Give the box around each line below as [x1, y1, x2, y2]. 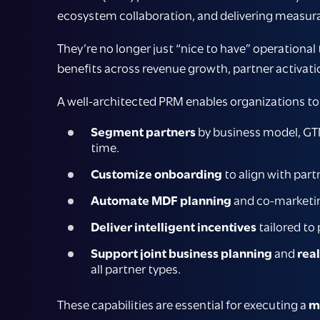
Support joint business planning [91, 246, 272, 261]
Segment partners [91, 125, 196, 140]
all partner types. [91, 262, 181, 277]
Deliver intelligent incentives [91, 220, 256, 235]
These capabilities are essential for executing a [57, 298, 309, 313]
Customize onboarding [91, 167, 222, 182]
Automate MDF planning [91, 194, 231, 209]
